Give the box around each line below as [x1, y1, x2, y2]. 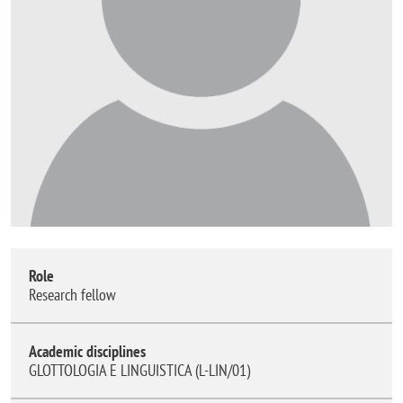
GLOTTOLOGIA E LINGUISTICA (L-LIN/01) [29, 360, 250, 381]
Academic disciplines [29, 341, 146, 363]
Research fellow [29, 284, 123, 306]
